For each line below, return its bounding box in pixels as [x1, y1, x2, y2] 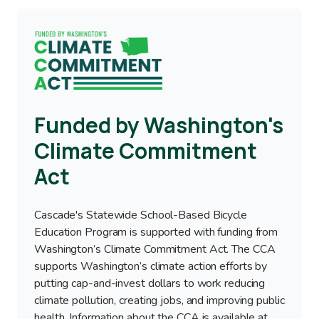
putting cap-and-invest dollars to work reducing [34, 276, 266, 292]
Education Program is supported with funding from [34, 224, 278, 241]
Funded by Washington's [34, 110, 283, 140]
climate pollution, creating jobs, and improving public [34, 293, 285, 309]
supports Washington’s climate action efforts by [34, 258, 268, 275]
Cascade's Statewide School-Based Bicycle [34, 207, 247, 224]
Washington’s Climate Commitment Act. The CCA [34, 241, 276, 258]
